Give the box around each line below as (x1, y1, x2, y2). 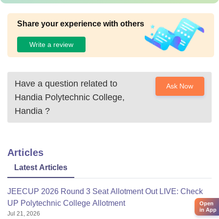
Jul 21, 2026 (7, 210, 40, 217)
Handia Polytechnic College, (15, 92, 125, 102)
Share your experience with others (17, 20, 144, 28)
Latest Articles (14, 163, 67, 172)
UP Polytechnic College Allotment (7, 199, 125, 207)
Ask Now (166, 82, 194, 90)
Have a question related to (15, 79, 117, 88)
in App (199, 206, 217, 213)
